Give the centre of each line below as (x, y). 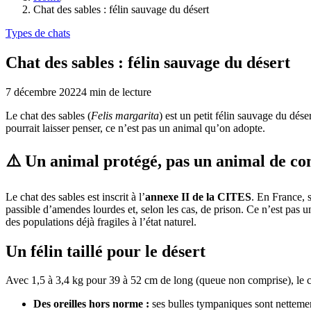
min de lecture (119, 92)
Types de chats (38, 33)
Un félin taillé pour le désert (106, 251)
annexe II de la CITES (198, 196)
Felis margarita (125, 115)
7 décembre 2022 (43, 92)
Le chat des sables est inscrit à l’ (75, 196)
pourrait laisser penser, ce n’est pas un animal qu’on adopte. (135, 128)
